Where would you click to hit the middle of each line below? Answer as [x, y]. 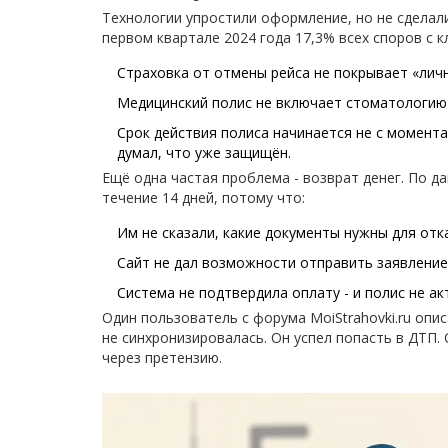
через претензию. [162, 358]
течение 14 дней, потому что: [203, 198]
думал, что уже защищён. [204, 153]
